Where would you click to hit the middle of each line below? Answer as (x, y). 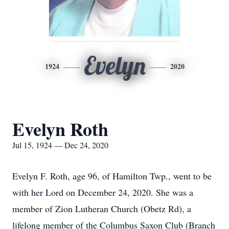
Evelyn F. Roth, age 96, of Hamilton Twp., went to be (112, 176)
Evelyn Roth (60, 129)
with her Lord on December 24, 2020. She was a (103, 192)
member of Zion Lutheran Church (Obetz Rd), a (102, 209)
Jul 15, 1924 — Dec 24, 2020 (60, 145)
